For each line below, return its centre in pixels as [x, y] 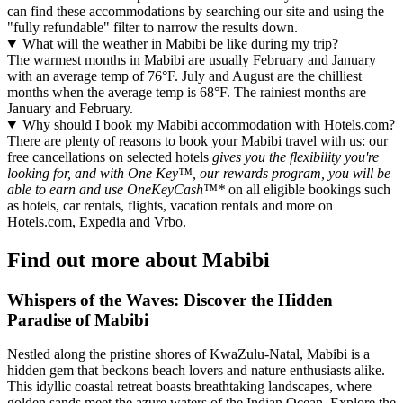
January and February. [70, 108]
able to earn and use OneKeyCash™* [116, 189]
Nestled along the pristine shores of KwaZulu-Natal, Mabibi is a [188, 354]
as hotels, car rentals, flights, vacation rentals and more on [170, 205]
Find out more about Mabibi [139, 260]
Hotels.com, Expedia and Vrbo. [97, 221]
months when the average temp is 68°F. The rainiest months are [187, 92]
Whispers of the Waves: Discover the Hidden [170, 300]
